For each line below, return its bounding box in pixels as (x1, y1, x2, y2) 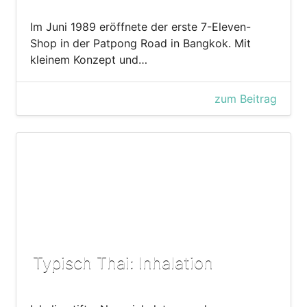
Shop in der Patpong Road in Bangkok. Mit (30, 36, 251, 51)
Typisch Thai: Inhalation (33, 252, 213, 273)
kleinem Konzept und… (30, 53, 147, 67)
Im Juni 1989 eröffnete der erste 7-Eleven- (30, 20, 251, 34)
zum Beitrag (214, 92, 277, 106)
